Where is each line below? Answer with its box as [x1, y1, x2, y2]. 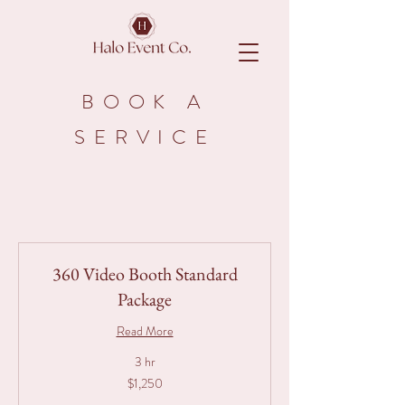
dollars [37, 392, 64, 402]
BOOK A [80, 88, 210, 116]
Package [118, 287, 172, 311]
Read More [116, 322, 174, 340]
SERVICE [73, 123, 217, 151]
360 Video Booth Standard [52, 262, 238, 286]
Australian [37, 382, 79, 392]
